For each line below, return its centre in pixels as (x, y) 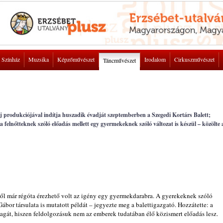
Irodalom (155, 59)
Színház (11, 59)
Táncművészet (119, 60)
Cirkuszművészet (194, 59)
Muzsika (39, 59)
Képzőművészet (76, 59)
